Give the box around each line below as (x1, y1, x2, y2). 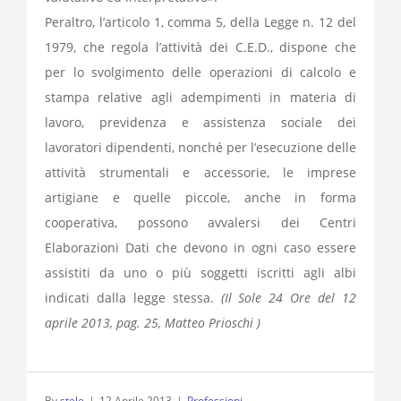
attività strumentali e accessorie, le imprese (45, 164, 356, 182)
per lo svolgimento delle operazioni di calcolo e (45, 64, 356, 81)
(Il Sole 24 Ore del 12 (220, 289, 357, 307)
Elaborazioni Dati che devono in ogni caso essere (45, 239, 356, 257)
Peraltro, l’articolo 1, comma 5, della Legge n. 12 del (45, 13, 356, 31)
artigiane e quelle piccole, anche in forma (45, 189, 356, 207)
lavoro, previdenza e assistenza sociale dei (45, 114, 356, 132)
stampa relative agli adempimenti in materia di (45, 89, 356, 107)
